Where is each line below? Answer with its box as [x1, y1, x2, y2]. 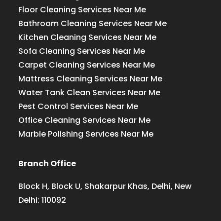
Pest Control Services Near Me [18, 101, 139, 112]
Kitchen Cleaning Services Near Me [18, 32, 157, 43]
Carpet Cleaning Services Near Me [18, 59, 155, 71]
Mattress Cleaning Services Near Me [18, 73, 163, 85]
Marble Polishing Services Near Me [18, 128, 154, 140]
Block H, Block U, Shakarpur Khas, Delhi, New [18, 181, 192, 192]
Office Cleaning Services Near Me [18, 114, 151, 126]
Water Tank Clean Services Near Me [18, 87, 161, 99]
